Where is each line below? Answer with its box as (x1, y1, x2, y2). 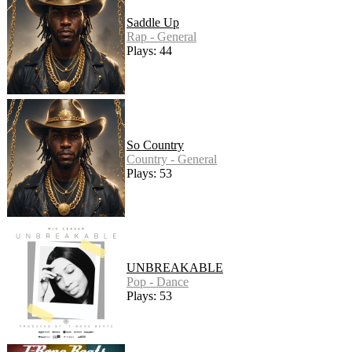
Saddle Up (126, 15, 179, 29)
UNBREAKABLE (126, 260, 223, 274)
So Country (126, 137, 184, 152)
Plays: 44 (126, 43, 172, 57)
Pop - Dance (126, 274, 189, 288)
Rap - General (126, 29, 196, 43)
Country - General (126, 152, 217, 166)
